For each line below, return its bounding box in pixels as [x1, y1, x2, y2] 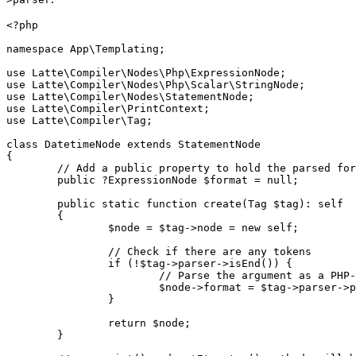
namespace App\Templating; [6, 43, 165, 56]
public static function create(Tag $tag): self [6, 198, 57, 211]
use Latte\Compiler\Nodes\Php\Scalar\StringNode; [6, 79, 305, 91]
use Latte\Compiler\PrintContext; [6, 103, 210, 115]
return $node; [6, 317, 108, 330]
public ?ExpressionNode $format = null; [6, 174, 57, 187]
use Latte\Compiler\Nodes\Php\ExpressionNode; [6, 67, 286, 79]
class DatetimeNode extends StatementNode [6, 138, 261, 151]
